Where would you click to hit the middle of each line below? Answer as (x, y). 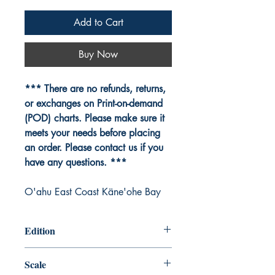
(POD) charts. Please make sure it (95, 118)
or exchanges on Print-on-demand (94, 104)
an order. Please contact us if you (94, 148)
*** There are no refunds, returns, (95, 89)
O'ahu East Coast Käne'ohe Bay (93, 192)
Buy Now (98, 55)
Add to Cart (98, 23)
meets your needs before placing (92, 133)
